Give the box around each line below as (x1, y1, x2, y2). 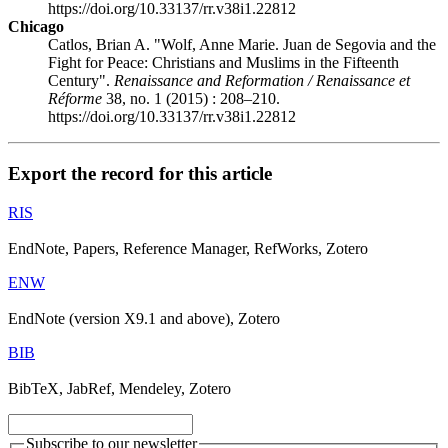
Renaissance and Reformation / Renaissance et (114, 72, 410, 90)
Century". (48, 72, 114, 90)
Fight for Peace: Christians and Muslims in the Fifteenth (48, 54, 399, 72)
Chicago (8, 18, 64, 36)
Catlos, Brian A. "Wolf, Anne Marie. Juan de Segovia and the (48, 36, 436, 54)
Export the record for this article (8, 162, 272, 184)
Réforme (48, 90, 102, 108)
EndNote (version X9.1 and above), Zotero (8, 309, 280, 327)
